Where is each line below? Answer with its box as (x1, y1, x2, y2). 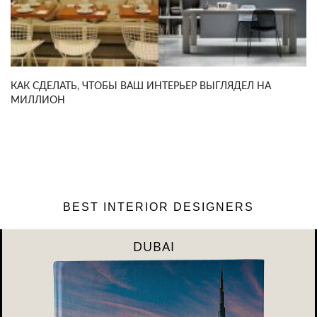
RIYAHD (263, 238, 313, 255)
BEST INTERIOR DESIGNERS (63, 201, 254, 214)
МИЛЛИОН (11, 96, 65, 106)
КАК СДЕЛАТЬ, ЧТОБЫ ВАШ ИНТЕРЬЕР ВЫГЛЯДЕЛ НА (11, 81, 271, 92)
